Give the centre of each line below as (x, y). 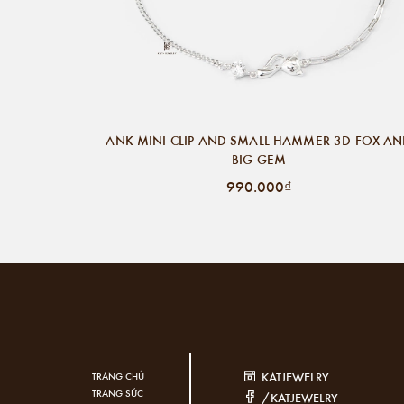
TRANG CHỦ (118, 376)
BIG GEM (259, 159)
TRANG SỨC (118, 394)
